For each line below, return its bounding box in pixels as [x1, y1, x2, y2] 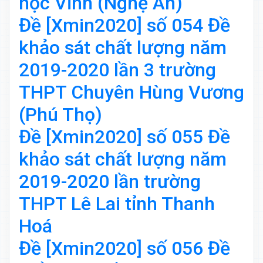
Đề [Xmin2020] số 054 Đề [19, 14, 230, 37]
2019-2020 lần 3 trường [19, 59, 216, 82]
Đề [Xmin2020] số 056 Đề [19, 237, 230, 260]
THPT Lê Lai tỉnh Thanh [19, 193, 215, 215]
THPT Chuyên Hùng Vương [19, 81, 244, 104]
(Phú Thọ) [19, 103, 102, 126]
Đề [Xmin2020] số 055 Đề [19, 126, 230, 149]
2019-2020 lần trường [19, 170, 201, 193]
